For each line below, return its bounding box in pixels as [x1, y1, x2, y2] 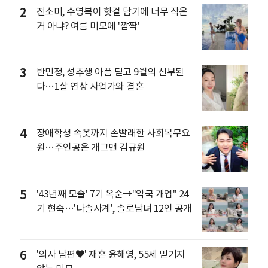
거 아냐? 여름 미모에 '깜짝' [36, 19, 139, 32]
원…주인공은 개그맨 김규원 [36, 141, 145, 153]
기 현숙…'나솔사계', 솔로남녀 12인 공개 [36, 202, 192, 214]
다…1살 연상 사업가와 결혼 [36, 80, 144, 93]
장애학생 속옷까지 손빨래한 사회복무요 [36, 126, 190, 139]
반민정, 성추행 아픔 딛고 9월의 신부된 [36, 66, 184, 78]
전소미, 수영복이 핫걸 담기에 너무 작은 [36, 5, 188, 17]
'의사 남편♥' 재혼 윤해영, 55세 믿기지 [36, 248, 185, 261]
